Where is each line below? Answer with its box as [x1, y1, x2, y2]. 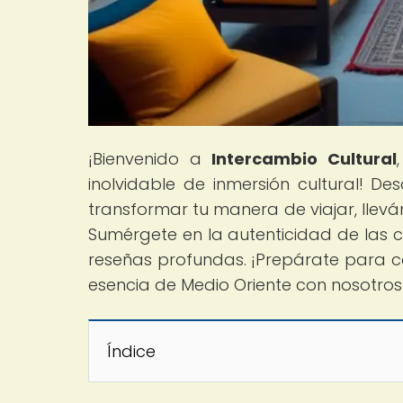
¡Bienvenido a [88, 147, 212, 170]
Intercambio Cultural [211, 147, 397, 170]
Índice [107, 339, 156, 363]
